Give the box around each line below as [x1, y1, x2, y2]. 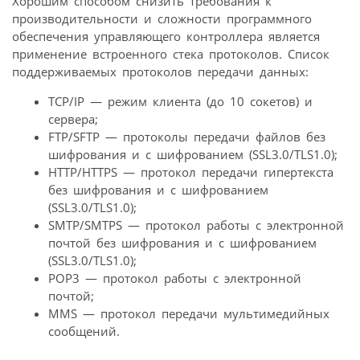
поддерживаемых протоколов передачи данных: [12, 63, 309, 80]
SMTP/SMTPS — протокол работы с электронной [48, 217, 344, 234]
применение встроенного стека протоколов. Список [12, 46, 329, 63]
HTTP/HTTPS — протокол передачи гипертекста [48, 164, 333, 181]
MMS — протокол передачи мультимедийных [48, 305, 329, 322]
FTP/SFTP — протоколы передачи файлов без [48, 129, 325, 145]
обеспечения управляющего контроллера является [12, 28, 320, 45]
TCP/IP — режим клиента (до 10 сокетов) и [48, 93, 313, 110]
